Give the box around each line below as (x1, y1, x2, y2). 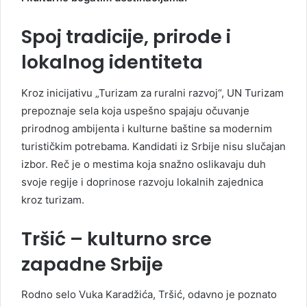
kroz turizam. (21, 193, 84, 206)
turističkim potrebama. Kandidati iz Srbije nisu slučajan (21, 139, 286, 153)
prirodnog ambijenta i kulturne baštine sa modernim (21, 121, 272, 135)
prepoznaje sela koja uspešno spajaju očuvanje (21, 103, 249, 117)
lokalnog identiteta (21, 49, 203, 75)
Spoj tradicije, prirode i (21, 24, 231, 50)
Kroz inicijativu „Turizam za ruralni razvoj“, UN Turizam (21, 86, 284, 99)
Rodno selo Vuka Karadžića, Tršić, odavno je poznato (21, 288, 277, 302)
